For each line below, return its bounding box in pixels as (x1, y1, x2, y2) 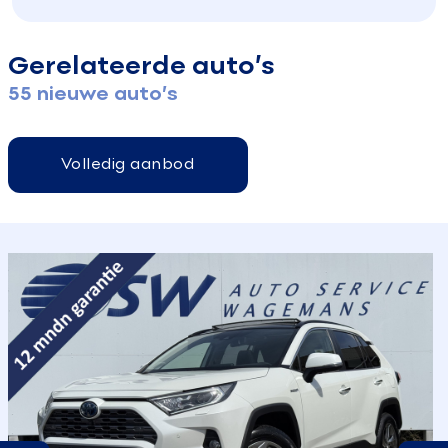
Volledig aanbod (60, 157, 195, 174)
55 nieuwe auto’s (7, 86, 178, 105)
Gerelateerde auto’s (7, 55, 275, 81)
